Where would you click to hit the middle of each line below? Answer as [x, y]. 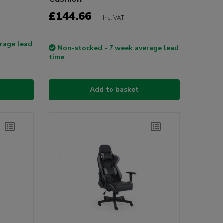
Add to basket [114, 90]
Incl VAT [113, 18]
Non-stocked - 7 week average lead [118, 48]
